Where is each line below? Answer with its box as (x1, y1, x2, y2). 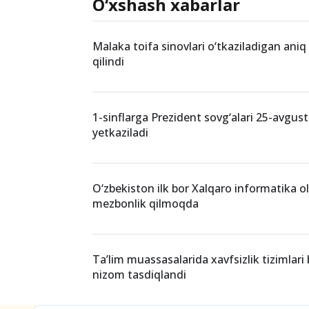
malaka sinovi (110, 26, 171, 40)
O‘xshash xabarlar (92, 92, 241, 116)
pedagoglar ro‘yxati (193, 26, 282, 40)
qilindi (92, 153, 125, 169)
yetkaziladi (92, 224, 149, 240)
